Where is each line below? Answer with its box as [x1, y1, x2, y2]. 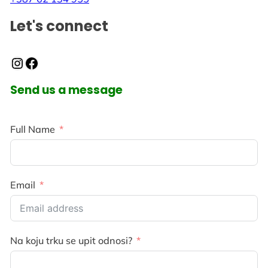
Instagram [10, 53, 22, 72]
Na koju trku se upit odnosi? [10, 234, 132, 246]
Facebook [24, 53, 31, 72]
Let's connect [10, 16, 108, 36]
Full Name [10, 123, 55, 135]
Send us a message [10, 81, 123, 98]
